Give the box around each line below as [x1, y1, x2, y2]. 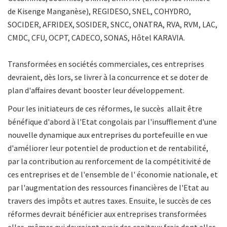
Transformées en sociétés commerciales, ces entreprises [8, 59, 204, 69]
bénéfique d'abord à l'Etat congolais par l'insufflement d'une [8, 117, 217, 127]
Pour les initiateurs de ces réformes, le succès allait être [8, 103, 202, 114]
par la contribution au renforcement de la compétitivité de [8, 156, 211, 167]
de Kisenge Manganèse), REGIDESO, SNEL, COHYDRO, [8, 6, 191, 17]
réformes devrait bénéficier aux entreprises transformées [8, 209, 207, 219]
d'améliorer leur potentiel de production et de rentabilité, [8, 143, 208, 154]
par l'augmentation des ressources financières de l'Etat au [8, 182, 209, 193]
